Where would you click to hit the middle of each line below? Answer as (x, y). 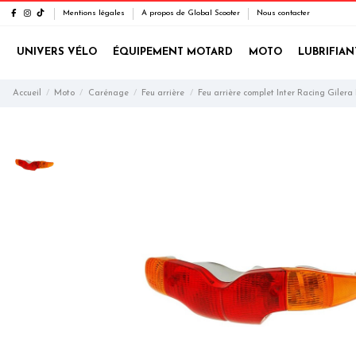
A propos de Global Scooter (192, 13)
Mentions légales (95, 13)
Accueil (27, 93)
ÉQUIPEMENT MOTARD (172, 52)
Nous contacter (283, 13)
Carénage (108, 93)
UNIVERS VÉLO (56, 52)
